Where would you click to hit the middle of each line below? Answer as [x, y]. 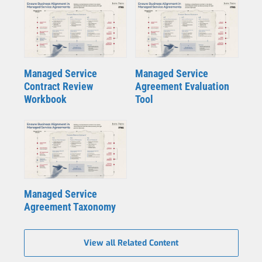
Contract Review [58, 86]
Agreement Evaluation [182, 86]
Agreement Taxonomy [70, 207]
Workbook [45, 99]
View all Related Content [131, 243]
